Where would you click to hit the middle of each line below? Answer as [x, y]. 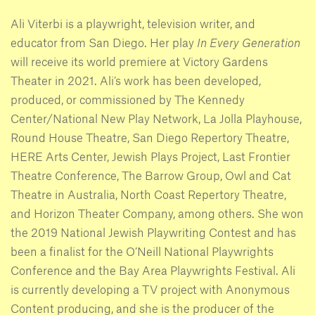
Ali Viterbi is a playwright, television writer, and [133, 24]
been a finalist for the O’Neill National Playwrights [142, 251]
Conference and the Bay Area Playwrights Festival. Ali [153, 270]
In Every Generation [249, 43]
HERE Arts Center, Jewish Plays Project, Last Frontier [150, 156]
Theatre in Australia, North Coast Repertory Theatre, [148, 194]
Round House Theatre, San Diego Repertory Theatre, [150, 137]
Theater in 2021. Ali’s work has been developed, [136, 81]
